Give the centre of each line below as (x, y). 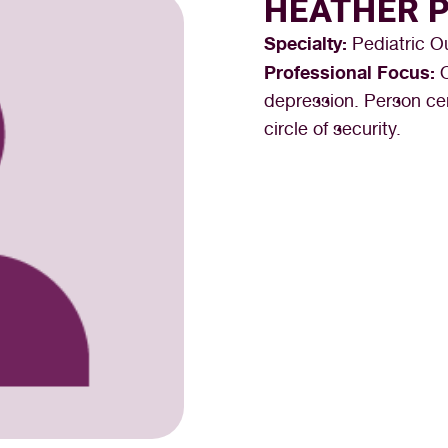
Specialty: (308, 43)
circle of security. (332, 128)
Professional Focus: (352, 72)
